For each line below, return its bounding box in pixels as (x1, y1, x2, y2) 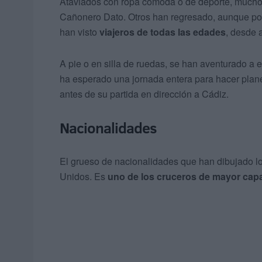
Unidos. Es (60, 170, 108, 184)
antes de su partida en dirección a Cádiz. (60, 87, 229, 101)
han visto (60, 25, 99, 39)
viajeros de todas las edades (99, 25, 226, 39)
